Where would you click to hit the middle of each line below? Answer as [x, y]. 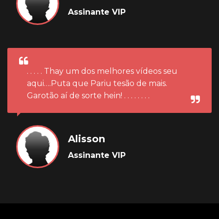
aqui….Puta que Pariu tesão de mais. [97, 84]
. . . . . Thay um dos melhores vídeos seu [102, 71]
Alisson [87, 139]
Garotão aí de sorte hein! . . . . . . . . [88, 96]
